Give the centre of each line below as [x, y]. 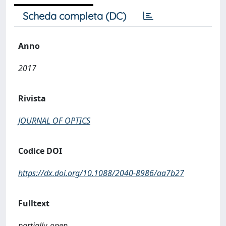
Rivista [32, 98]
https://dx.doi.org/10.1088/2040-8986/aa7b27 [101, 173]
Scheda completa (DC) [74, 16]
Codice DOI [40, 151]
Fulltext [34, 203]
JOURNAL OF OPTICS [54, 121]
